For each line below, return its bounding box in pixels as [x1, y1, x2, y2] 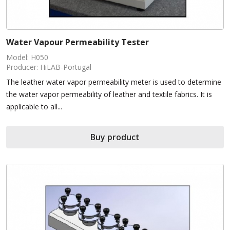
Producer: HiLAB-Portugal [6, 62, 91, 72]
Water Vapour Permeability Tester [6, 36, 149, 48]
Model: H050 [6, 52, 48, 63]
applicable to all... [6, 102, 62, 112]
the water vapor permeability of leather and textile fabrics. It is [6, 89, 212, 100]
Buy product [90, 131, 140, 143]
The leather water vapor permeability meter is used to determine [6, 77, 221, 87]
